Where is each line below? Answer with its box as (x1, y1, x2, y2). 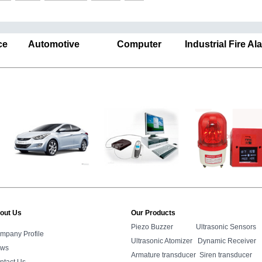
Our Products (131, 209, 175, 217)
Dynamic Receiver (198, 237, 256, 245)
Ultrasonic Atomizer (131, 237, 192, 245)
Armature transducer (131, 251, 196, 259)
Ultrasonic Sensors (196, 223, 256, 231)
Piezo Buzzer (131, 223, 173, 231)
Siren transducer (199, 251, 252, 259)
